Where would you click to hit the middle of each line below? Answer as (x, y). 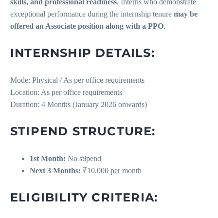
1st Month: (48, 159)
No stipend (83, 159)
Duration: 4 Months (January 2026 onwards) (79, 105)
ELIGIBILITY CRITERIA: (84, 198)
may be (186, 14)
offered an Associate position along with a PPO (87, 26)
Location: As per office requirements (66, 92)
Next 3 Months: (55, 171)
